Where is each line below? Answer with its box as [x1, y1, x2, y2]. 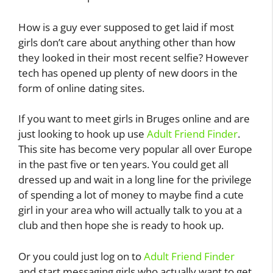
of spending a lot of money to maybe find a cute [18, 188, 244, 202]
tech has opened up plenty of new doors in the [18, 65, 238, 80]
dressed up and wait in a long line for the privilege [18, 172, 252, 187]
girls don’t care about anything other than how [18, 35, 235, 49]
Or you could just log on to [18, 249, 144, 263]
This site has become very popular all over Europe [18, 142, 252, 157]
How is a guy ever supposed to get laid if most [18, 19, 234, 34]
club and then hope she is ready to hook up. [18, 218, 224, 233]
